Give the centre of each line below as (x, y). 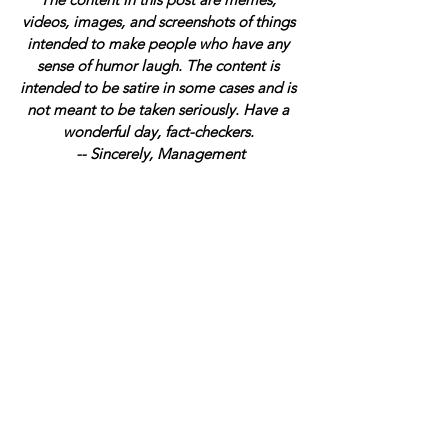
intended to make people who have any (160, 44)
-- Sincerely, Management (160, 154)
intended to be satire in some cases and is (160, 88)
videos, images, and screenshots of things (160, 22)
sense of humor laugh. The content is (160, 66)
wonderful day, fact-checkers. (160, 132)
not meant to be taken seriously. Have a (160, 110)
